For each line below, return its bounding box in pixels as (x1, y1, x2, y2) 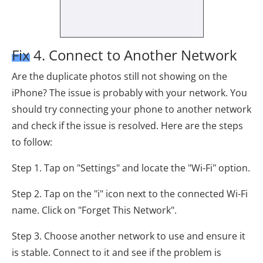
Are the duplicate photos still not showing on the (12, 70, 227, 83)
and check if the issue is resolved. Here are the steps (12, 119, 243, 132)
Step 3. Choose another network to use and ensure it (12, 230, 245, 242)
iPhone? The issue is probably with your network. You (12, 86, 247, 99)
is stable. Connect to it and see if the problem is (12, 246, 221, 259)
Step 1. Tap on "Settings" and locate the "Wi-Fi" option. (12, 161, 250, 174)
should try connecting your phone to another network (12, 103, 251, 116)
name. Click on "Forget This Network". (12, 204, 177, 217)
